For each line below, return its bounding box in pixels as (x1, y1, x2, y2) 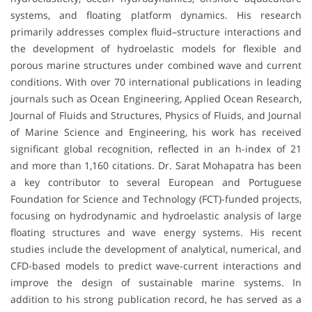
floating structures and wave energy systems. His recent (10, 225, 302, 239)
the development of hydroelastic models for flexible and (10, 41, 302, 55)
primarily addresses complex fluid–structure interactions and (10, 24, 302, 38)
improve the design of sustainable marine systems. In (10, 275, 302, 289)
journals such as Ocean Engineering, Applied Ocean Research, (10, 91, 302, 105)
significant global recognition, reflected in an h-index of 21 (10, 141, 302, 155)
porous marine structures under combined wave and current (10, 58, 302, 72)
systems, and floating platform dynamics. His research (10, 8, 302, 22)
